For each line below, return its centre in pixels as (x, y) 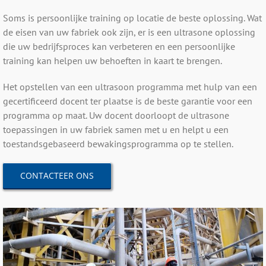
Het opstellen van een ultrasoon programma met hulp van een (130, 86)
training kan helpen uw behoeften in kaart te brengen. (112, 60)
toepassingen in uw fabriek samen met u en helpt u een (115, 129)
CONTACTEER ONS (57, 175)
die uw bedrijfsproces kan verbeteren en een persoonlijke (119, 46)
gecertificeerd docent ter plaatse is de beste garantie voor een (127, 101)
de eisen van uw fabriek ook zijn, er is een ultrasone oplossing (129, 32)
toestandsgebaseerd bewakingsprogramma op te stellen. (118, 143)
